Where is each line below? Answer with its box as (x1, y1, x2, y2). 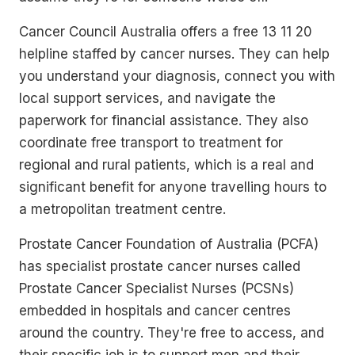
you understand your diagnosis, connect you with (19, 67, 335, 84)
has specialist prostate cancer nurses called (19, 258, 300, 274)
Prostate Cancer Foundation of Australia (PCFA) (19, 235, 319, 252)
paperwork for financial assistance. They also (19, 112, 308, 128)
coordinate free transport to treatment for (19, 134, 283, 151)
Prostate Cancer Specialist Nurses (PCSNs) (19, 280, 294, 296)
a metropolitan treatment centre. (19, 200, 226, 217)
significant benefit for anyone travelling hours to (19, 178, 326, 195)
